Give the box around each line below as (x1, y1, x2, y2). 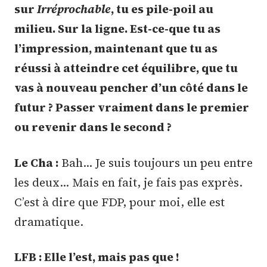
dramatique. (14, 213, 83, 229)
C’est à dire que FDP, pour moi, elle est (14, 194, 225, 210)
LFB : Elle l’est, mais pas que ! (14, 249, 179, 265)
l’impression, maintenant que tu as (14, 41, 218, 57)
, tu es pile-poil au (111, 1, 213, 17)
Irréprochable (37, 1, 111, 17)
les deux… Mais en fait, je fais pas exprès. (14, 174, 243, 190)
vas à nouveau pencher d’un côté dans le (14, 80, 248, 96)
